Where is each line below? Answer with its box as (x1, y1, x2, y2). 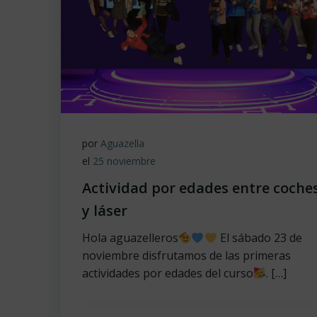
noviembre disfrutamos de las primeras (82, 248, 291, 263)
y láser (82, 201, 127, 220)
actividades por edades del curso (82, 265, 253, 281)
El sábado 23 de (217, 230, 302, 246)
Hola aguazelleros (82, 230, 178, 246)
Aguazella (100, 137, 144, 150)
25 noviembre (93, 154, 156, 168)
